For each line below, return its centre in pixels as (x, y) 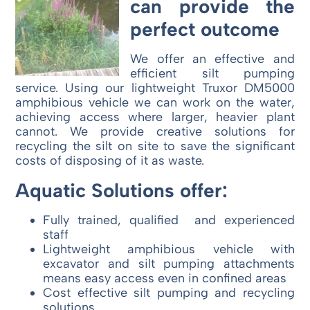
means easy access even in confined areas (165, 278)
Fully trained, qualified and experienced (169, 220)
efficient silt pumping (212, 73)
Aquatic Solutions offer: (125, 190)
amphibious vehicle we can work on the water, (155, 102)
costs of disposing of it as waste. (110, 160)
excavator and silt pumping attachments (169, 263)
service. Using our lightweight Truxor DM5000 (155, 88)
